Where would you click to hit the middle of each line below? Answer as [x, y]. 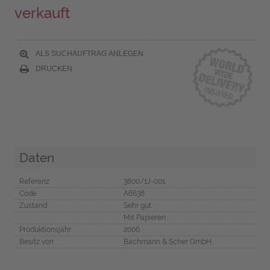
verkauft [42, 13]
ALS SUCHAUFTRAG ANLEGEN [88, 53]
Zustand [33, 205]
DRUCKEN [53, 68]
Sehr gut [137, 205]
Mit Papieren [144, 217]
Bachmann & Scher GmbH [167, 241]
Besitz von [36, 241]
